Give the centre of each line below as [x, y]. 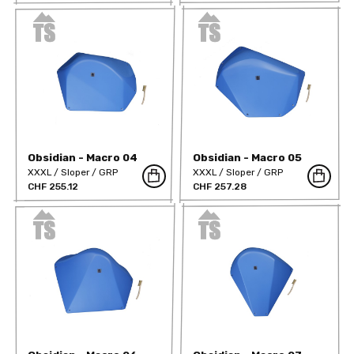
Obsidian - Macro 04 [83, 157]
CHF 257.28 [220, 186]
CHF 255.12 [53, 186]
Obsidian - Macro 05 [248, 157]
